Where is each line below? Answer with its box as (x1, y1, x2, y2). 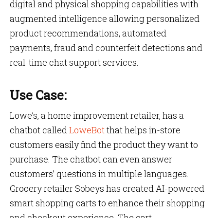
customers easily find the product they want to (10, 139, 198, 150)
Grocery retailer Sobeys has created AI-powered (10, 182, 204, 194)
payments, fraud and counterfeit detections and (10, 42, 202, 54)
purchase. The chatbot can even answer (10, 153, 172, 165)
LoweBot (69, 124, 105, 136)
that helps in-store (105, 124, 181, 136)
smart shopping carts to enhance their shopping (10, 197, 205, 209)
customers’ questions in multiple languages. (10, 168, 191, 180)
